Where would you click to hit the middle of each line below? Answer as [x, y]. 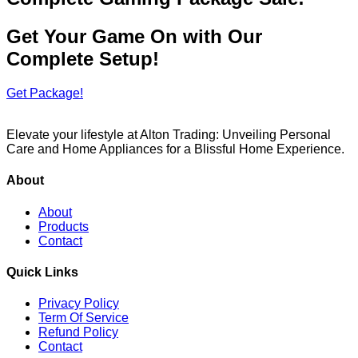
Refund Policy [78, 332]
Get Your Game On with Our [134, 37]
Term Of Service [84, 318]
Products [64, 226]
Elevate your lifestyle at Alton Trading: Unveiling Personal [169, 135]
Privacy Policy [79, 304]
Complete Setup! [83, 59]
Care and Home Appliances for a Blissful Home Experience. [175, 149]
